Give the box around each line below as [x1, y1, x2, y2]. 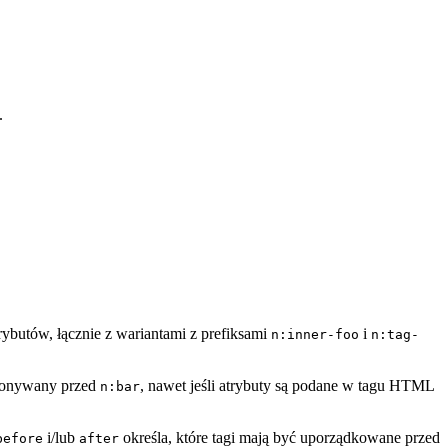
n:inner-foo [271, 327, 359, 342]
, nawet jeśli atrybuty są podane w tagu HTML [140, 377, 434, 394]
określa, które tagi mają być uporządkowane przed [119, 429, 440, 446]
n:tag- [371, 327, 419, 342]
